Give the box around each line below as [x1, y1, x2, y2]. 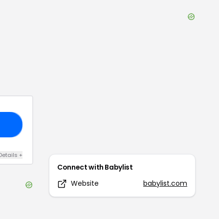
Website [71, 178, 99, 188]
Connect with [57, 162, 105, 172]
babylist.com [143, 178, 187, 188]
